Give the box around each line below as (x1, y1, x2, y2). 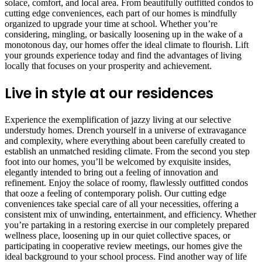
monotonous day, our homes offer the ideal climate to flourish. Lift (5, 39, 249, 50)
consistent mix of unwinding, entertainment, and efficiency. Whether (5, 209, 256, 220)
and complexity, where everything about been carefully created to (5, 136, 245, 146)
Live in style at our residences (5, 83, 213, 103)
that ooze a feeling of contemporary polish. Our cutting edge (5, 188, 226, 199)
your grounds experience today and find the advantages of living (5, 50, 242, 60)
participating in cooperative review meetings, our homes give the (5, 241, 242, 251)
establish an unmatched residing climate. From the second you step (5, 146, 250, 157)
